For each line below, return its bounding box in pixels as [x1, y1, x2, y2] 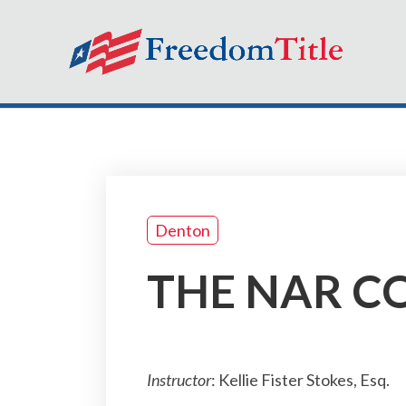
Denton [155, 220, 210, 240]
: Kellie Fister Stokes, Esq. [211, 370, 390, 390]
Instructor [147, 370, 211, 390]
